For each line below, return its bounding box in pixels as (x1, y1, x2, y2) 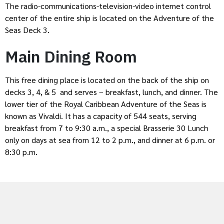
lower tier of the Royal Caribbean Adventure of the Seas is (5, 98, 206, 109)
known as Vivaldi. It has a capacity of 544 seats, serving (5, 110, 196, 121)
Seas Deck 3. (5, 24, 49, 35)
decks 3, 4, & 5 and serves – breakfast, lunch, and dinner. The (5, 86, 218, 97)
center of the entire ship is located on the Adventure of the (5, 12, 214, 23)
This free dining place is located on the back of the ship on (5, 74, 209, 85)
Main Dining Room (5, 46, 137, 67)
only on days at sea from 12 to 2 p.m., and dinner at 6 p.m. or (5, 134, 215, 145)
